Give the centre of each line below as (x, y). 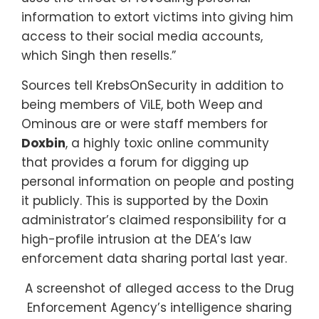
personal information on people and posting (158, 181)
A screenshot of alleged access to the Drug (159, 288)
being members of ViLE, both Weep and (142, 104)
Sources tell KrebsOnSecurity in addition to (152, 85)
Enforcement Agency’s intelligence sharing (159, 307)
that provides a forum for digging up (135, 162)
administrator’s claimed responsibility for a (154, 220)
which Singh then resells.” (99, 55)
